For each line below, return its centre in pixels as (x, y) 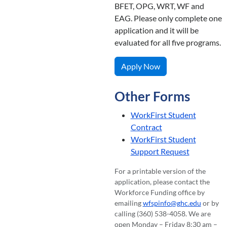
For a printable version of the (160, 171)
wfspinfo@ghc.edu (172, 203)
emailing (128, 203)
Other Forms (152, 97)
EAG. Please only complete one (168, 18)
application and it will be (156, 30)
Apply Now (140, 66)
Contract (146, 127)
